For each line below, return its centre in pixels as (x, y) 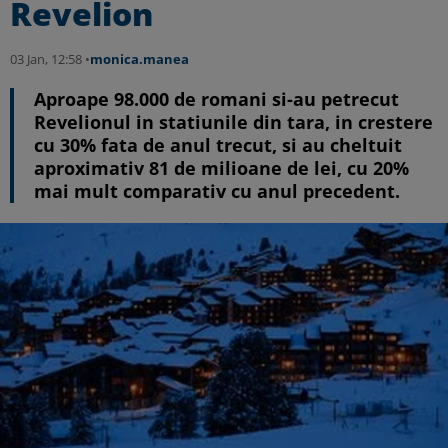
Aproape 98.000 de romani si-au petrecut (216, 99)
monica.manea (139, 59)
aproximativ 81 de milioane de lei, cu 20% (221, 168)
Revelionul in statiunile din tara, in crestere (233, 122)
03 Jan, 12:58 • (50, 59)
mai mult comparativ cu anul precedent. (217, 191)
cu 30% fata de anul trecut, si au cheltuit (218, 145)
